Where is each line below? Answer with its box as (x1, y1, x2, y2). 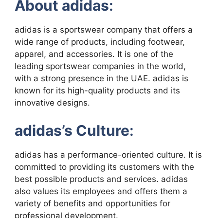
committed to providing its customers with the (15, 162, 194, 172)
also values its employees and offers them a (15, 186, 187, 196)
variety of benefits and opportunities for (15, 198, 170, 208)
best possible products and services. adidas (15, 174, 188, 184)
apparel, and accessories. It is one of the (15, 49, 173, 59)
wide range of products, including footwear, (15, 37, 185, 47)
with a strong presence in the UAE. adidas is (15, 73, 188, 84)
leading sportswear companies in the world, (15, 61, 186, 72)
